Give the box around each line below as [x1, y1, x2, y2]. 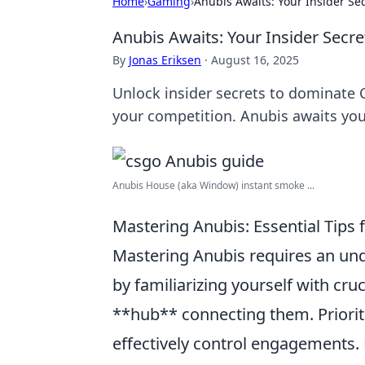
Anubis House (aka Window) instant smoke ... [112, 178, 314, 192]
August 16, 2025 [211, 52, 299, 68]
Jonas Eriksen [129, 52, 201, 68]
